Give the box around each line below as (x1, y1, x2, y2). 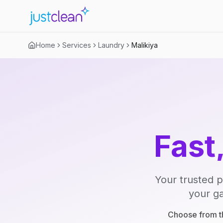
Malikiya (131, 41, 158, 49)
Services (62, 41, 91, 49)
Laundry (98, 41, 124, 49)
